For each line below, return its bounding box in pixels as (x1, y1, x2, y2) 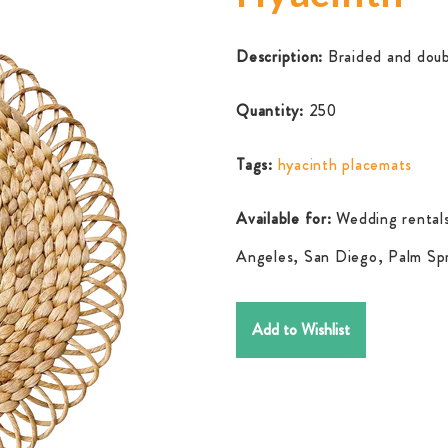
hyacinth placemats (277, 153, 412, 176)
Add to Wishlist (252, 317, 350, 341)
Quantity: (236, 99, 309, 122)
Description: (236, 45, 328, 68)
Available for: (236, 207, 332, 230)
